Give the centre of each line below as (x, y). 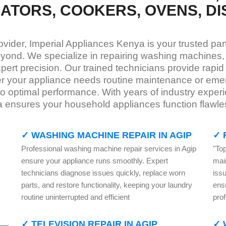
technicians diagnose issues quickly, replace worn (103, 173)
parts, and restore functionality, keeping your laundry (106, 185)
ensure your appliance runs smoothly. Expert (94, 161)
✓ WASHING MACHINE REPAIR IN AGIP (106, 135)
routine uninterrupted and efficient (75, 197)
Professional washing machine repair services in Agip (108, 149)
